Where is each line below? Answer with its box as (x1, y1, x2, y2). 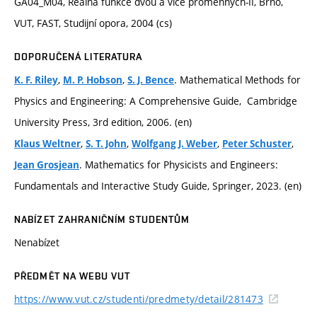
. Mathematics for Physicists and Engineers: (79, 157, 278, 171)
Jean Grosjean (14, 158, 79, 171)
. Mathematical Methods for (174, 72, 301, 86)
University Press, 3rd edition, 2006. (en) (14, 115, 192, 129)
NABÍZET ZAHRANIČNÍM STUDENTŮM (14, 213, 190, 225)
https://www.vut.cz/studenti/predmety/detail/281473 (14, 292, 263, 306)
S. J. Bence (127, 73, 174, 86)
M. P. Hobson (63, 73, 122, 86)
